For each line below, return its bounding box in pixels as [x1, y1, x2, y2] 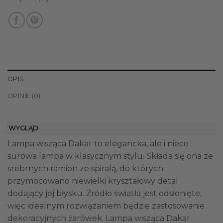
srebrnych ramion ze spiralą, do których [7, 163, 163, 173]
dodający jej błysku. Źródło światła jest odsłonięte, [7, 188, 202, 198]
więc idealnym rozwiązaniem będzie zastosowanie [7, 201, 205, 211]
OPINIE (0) [7, 92, 41, 100]
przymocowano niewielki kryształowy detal [7, 176, 178, 186]
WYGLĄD [8, 124, 38, 132]
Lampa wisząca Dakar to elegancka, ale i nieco [7, 138, 189, 148]
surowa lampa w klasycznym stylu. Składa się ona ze [7, 151, 213, 161]
